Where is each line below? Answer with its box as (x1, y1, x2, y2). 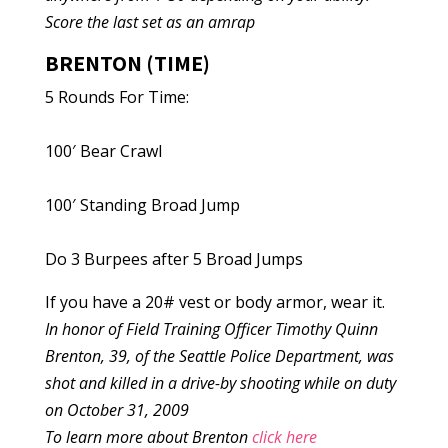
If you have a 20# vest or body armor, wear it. (44, 291, 385, 313)
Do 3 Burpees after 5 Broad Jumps (44, 248, 303, 270)
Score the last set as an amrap (44, 11, 255, 33)
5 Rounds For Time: (44, 86, 189, 108)
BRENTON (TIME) (44, 49, 210, 77)
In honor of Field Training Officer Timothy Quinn (44, 318, 378, 340)
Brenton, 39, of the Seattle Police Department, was (44, 345, 394, 367)
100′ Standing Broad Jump (44, 194, 240, 216)
